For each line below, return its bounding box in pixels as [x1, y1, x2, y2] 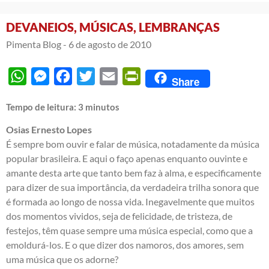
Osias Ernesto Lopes [6, 123, 92, 135]
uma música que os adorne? [6, 253, 118, 265]
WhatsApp [26, 70, 71, 82]
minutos [85, 101, 119, 112]
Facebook [72, 70, 112, 82]
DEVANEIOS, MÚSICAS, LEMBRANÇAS [6, 19, 220, 34]
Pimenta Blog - [6, 38, 67, 50]
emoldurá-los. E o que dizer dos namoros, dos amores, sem [6, 238, 244, 250]
